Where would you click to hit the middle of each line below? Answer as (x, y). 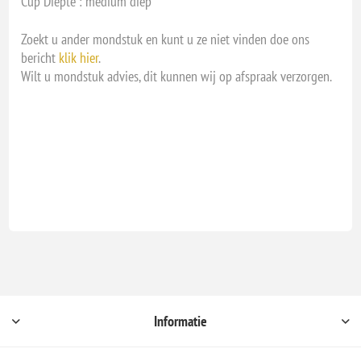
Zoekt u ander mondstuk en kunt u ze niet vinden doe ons (166, 39)
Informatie (180, 322)
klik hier (79, 58)
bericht (40, 58)
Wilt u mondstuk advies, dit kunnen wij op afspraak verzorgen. (177, 77)
